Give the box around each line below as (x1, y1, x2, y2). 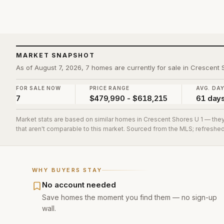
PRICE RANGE (89, 85, 129, 91)
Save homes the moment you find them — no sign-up (42, 193, 217, 201)
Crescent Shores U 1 (143, 115, 203, 123)
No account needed (42, 180, 116, 189)
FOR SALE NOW (16, 85, 61, 91)
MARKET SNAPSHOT (16, 51, 95, 59)
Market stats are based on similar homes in (16, 115, 143, 123)
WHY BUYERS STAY (32, 166, 102, 173)
